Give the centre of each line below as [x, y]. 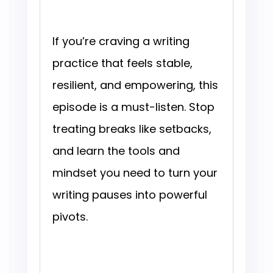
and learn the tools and [116, 151]
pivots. [70, 217]
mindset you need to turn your [135, 173]
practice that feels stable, [122, 63]
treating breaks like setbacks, [132, 129]
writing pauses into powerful [129, 195]
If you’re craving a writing [121, 41]
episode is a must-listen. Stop [133, 107]
